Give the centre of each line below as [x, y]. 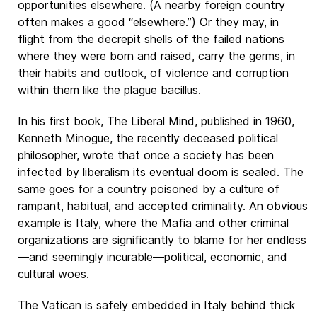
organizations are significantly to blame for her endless [162, 240]
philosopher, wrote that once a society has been [146, 155]
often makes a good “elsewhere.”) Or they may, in [148, 22]
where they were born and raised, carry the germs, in [156, 56]
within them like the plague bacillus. [109, 90]
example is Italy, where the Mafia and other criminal [153, 223]
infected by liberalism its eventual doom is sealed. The [161, 172]
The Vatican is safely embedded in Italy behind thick [156, 305]
